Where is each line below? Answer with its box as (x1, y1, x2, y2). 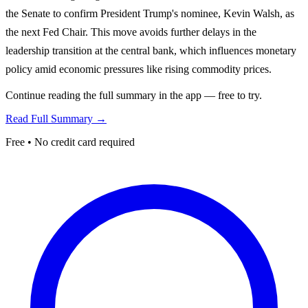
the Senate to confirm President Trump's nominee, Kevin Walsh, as (5, 7, 294, 19)
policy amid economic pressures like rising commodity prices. (5, 63, 272, 75)
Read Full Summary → (5, 112, 107, 124)
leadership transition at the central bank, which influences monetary (5, 44, 296, 56)
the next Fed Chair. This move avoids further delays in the (5, 25, 256, 38)
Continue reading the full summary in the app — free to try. (5, 89, 262, 101)
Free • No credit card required (5, 135, 135, 148)
